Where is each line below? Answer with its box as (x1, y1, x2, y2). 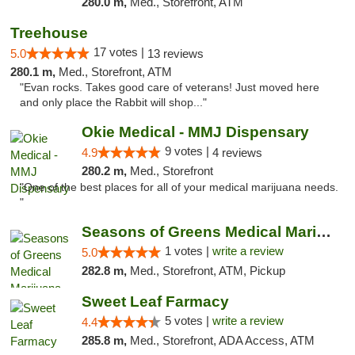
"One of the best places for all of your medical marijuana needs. (20, 181, 338, 193)
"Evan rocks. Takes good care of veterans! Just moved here (20, 82, 319, 94)
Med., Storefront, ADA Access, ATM (129, 334, 315, 347)
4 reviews (212, 146, 262, 159)
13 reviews (147, 47, 204, 60)
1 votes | (164, 244, 212, 258)
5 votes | (164, 314, 212, 327)
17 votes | (94, 45, 147, 59)
